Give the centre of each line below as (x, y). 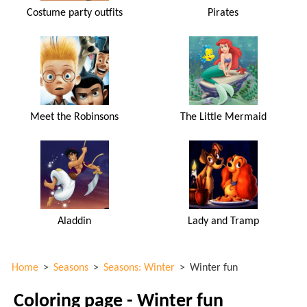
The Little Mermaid (223, 117)
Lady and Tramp (223, 221)
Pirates (223, 13)
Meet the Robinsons (75, 117)
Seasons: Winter (139, 268)
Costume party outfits (74, 13)
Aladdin (75, 221)
